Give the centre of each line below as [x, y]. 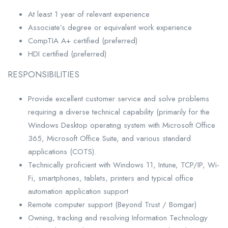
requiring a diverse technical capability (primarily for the [119, 112]
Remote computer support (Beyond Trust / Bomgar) [112, 204]
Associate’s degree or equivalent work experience [110, 27]
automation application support [78, 191]
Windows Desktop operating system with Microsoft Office [122, 125]
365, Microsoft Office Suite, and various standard [109, 138]
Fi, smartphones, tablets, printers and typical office [111, 178]
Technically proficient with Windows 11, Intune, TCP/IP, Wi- [124, 165]
